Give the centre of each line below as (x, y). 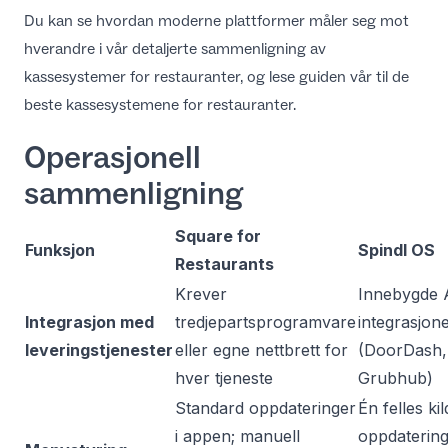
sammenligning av (263, 48)
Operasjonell (112, 157)
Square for (218, 236)
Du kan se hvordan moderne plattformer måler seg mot (216, 20)
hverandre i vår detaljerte (112, 48)
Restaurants (224, 264)
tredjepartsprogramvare (265, 322)
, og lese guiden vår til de (324, 76)
